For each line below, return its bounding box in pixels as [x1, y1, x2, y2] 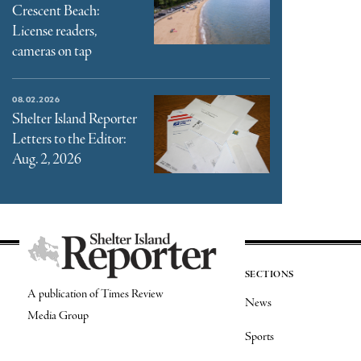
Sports [244, 328, 274, 345]
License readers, [12, 22, 97, 42]
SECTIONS [244, 268, 294, 280]
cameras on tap [12, 42, 92, 62]
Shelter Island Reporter [12, 110, 137, 130]
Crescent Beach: [12, 2, 100, 22]
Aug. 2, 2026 [12, 150, 81, 170]
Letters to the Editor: [12, 130, 127, 150]
